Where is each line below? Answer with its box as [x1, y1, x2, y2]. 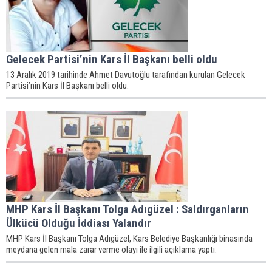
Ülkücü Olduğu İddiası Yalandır [6, 216, 151, 230]
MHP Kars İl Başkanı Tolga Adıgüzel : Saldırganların [6, 202, 249, 216]
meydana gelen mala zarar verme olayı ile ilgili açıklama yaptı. [6, 244, 217, 255]
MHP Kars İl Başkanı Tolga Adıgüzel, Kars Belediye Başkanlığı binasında [6, 233, 253, 244]
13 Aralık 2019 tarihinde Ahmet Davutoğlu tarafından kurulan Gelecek [6, 69, 245, 80]
